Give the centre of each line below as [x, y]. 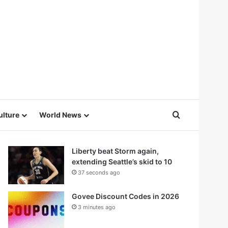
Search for [199, 115]
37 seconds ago [99, 173]
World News [60, 115]
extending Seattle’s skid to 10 [122, 162]
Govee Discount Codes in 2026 [125, 196]
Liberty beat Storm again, [115, 151]
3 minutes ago [97, 207]
